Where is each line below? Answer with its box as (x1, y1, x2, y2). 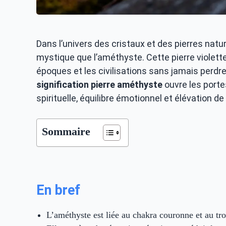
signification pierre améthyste (36, 79, 162, 90)
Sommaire (42, 126, 90, 138)
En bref (36, 182, 80, 198)
